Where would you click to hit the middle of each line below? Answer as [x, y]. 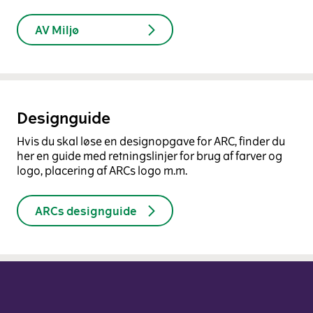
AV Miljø [57, 30]
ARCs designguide [86, 211]
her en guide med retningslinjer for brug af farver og [150, 156]
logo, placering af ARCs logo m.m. [102, 171]
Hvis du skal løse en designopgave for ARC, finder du [151, 141]
